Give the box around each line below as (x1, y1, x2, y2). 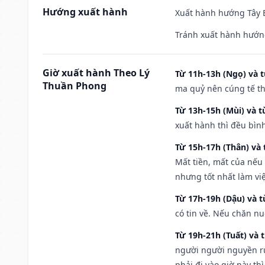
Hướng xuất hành (43, 5, 128, 18)
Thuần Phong (43, 79, 106, 92)
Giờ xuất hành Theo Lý (43, 66, 150, 79)
